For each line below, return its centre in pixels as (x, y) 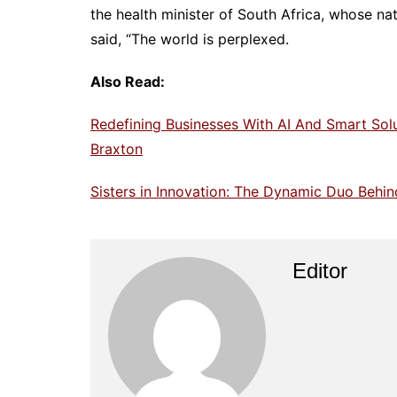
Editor (319, 270)
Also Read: (128, 81)
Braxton (117, 148)
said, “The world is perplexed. (190, 39)
